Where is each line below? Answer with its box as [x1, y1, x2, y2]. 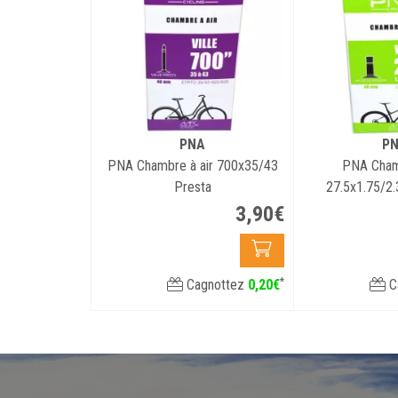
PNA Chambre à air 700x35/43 [107, 157, 278, 174]
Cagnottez [183, 276, 248, 293]
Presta [173, 179, 211, 195]
